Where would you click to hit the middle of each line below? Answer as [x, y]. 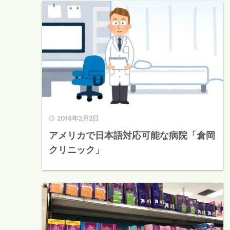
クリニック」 [76, 150]
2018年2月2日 [78, 118]
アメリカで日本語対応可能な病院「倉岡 [132, 135]
